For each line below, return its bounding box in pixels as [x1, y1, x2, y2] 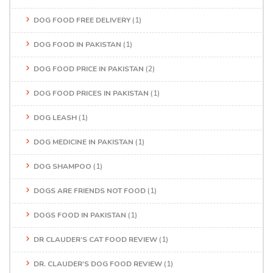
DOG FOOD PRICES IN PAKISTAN [34, 88, 149, 98]
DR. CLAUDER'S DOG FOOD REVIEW [34, 258, 162, 269]
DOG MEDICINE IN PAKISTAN [34, 136, 133, 147]
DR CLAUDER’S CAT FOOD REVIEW [34, 234, 157, 244]
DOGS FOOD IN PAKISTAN [34, 210, 126, 220]
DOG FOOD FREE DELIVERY [34, 15, 130, 25]
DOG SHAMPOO [34, 161, 91, 171]
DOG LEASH [34, 112, 77, 122]
